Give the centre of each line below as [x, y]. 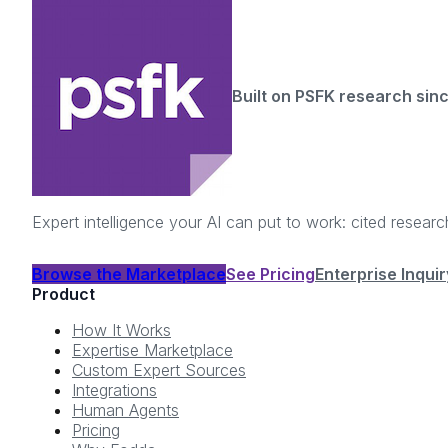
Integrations [114, 390]
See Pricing [270, 274]
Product [63, 294]
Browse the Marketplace [129, 274]
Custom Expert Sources [159, 370]
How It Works [121, 330]
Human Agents [125, 410]
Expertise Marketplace [152, 350]
